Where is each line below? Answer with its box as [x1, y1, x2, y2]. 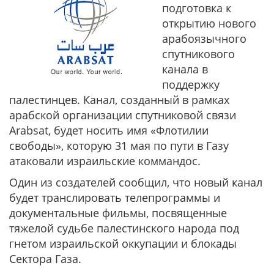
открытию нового [162, 16, 256, 31]
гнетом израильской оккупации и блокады [9, 236, 237, 251]
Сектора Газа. [9, 251, 81, 266]
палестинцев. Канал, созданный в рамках [9, 92, 229, 107]
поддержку [162, 77, 220, 92]
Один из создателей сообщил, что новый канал [9, 175, 262, 190]
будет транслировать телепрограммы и [9, 190, 220, 205]
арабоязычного [162, 31, 246, 46]
